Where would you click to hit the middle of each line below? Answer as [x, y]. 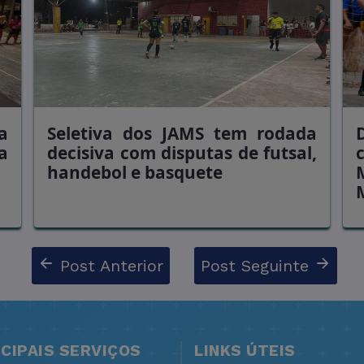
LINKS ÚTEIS [245, 351]
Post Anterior [109, 266]
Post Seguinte [258, 266]
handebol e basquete [135, 173]
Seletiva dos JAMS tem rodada [182, 134]
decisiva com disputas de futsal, [182, 153]
